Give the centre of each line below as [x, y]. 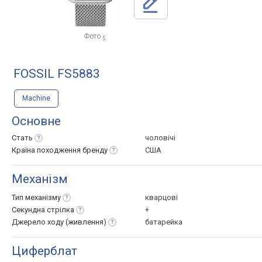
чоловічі [160, 138]
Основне [36, 121]
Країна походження [47, 150]
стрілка [61, 210]
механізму [43, 197]
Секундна [29, 210]
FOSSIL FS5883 [57, 74]
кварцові [161, 197]
